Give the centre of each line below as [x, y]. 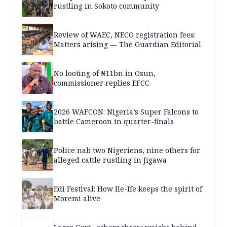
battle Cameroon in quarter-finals [114, 122]
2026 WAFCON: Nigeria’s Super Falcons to [126, 112]
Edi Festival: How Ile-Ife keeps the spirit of [128, 189]
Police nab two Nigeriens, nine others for [127, 150]
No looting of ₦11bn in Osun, [105, 73]
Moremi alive [77, 199]
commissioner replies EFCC [102, 83]
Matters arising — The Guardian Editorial [127, 45]
